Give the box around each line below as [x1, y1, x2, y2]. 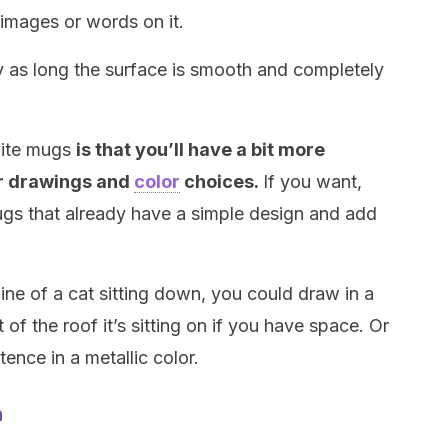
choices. [180, 171, 263, 192]
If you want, [263, 171, 362, 192]
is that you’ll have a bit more [76, 139, 325, 160]
